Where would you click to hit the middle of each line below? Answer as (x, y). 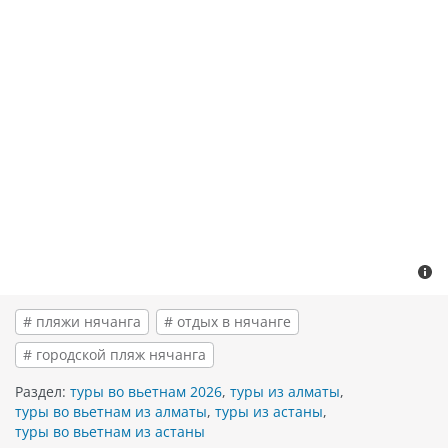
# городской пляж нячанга (114, 355)
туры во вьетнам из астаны (110, 432)
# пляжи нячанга (82, 322)
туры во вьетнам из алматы (111, 412)
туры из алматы (285, 392)
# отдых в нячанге (227, 322)
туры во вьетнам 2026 (146, 392)
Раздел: (42, 392)
